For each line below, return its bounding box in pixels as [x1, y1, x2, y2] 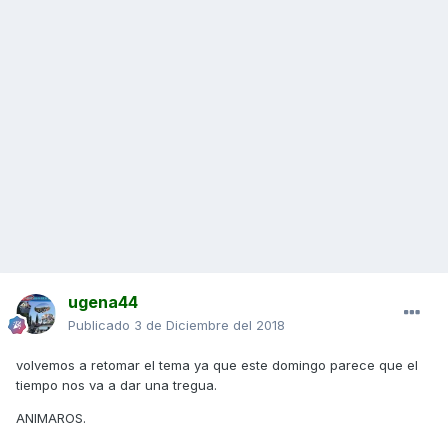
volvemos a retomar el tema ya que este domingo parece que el [16, 357, 418, 374]
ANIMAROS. [16, 410, 86, 427]
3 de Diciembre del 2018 [134, 317, 285, 334]
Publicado [68, 317, 134, 334]
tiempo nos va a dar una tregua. [16, 377, 217, 394]
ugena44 [68, 292, 138, 313]
